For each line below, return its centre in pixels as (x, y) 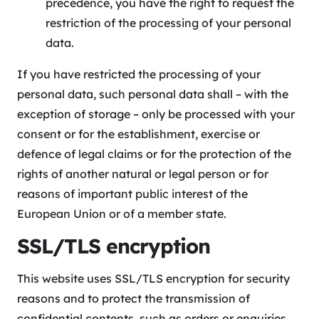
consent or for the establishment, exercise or (138, 134)
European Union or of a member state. (122, 214)
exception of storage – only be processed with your (156, 114)
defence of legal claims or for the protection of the (154, 154)
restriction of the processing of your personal (168, 23)
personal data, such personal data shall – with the (153, 94)
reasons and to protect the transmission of (134, 299)
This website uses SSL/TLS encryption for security (153, 279)
